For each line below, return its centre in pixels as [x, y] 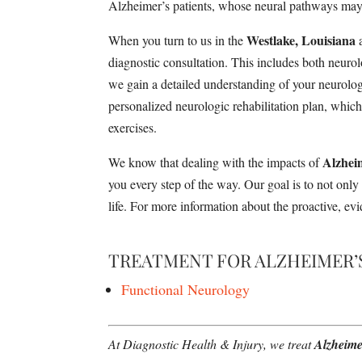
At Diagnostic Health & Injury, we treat [212, 343]
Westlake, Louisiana [301, 40]
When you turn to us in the [178, 40]
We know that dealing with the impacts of [216, 162]
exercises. [133, 127]
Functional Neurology [186, 289]
